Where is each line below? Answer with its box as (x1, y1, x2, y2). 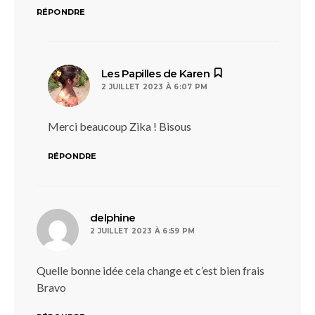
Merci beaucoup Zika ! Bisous (48, 120, 191, 133)
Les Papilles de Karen (101, 67, 210, 80)
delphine (90, 211, 136, 224)
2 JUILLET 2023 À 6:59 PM (90, 226, 195, 236)
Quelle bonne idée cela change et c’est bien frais (37, 264, 264, 277)
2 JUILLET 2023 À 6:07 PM (101, 82, 207, 91)
